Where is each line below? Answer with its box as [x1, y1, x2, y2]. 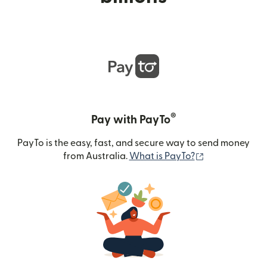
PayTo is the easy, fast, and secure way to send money [17, 138, 250, 148]
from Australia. [63, 151, 129, 161]
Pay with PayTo [91, 114, 170, 126]
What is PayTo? [129, 151, 195, 161]
